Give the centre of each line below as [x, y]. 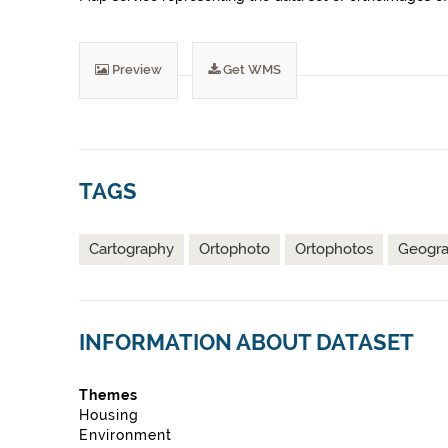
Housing [109, 415]
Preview [135, 69]
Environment [125, 435]
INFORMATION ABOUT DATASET [246, 342]
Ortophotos [334, 249]
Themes [108, 395]
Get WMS [250, 69]
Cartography [131, 249]
